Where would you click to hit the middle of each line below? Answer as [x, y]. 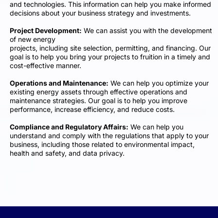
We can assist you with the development [147, 30]
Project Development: [46, 30]
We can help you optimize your [159, 83]
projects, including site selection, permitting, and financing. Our [110, 48]
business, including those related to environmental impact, [102, 144]
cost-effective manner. [45, 65]
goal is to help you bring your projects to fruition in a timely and [110, 56]
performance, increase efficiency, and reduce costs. [92, 109]
